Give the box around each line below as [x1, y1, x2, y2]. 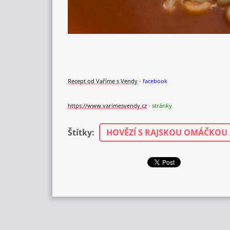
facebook [143, 77, 167, 85]
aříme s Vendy [100, 77, 138, 85]
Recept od [68, 77, 96, 85]
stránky [152, 102, 172, 110]
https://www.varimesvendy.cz [68, 102, 147, 110]
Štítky [68, 127, 92, 139]
